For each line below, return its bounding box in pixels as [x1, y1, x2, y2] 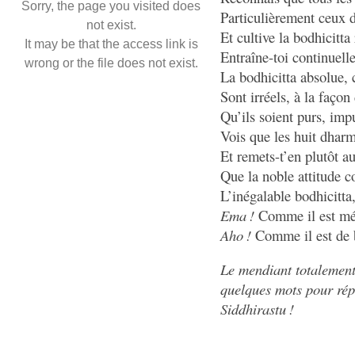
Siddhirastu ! [220, 299, 294, 319]
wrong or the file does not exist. [24, 56, 198, 71]
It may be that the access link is [24, 37, 198, 52]
